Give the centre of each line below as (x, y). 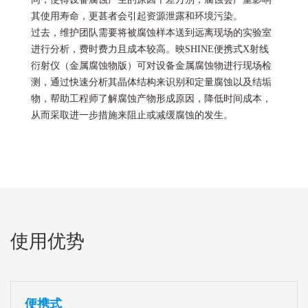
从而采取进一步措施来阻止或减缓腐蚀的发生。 (132, 115)
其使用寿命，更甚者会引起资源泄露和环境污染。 (137, 16)
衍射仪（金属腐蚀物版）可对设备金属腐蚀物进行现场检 (151, 66)
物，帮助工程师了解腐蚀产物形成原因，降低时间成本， (151, 99)
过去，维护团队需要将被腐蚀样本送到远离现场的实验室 (151, 33)
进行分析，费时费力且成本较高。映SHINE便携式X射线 (150, 49)
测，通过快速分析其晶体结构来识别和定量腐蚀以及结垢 (151, 82)
